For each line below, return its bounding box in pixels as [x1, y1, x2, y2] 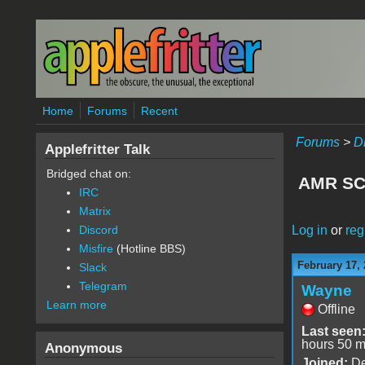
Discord [78, 223, 118, 236]
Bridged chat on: [46, 167, 131, 180]
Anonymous [44, 340, 122, 356]
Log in [291, 222, 328, 237]
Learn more [46, 298, 107, 311]
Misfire [78, 242, 113, 255]
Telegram [78, 279, 127, 292]
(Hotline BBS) [112, 242, 186, 255]
